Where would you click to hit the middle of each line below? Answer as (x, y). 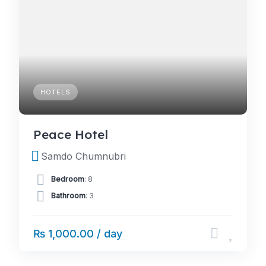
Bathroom (68, 196)
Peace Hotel (71, 134)
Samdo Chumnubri (84, 156)
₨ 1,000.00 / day (78, 234)
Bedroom (68, 179)
